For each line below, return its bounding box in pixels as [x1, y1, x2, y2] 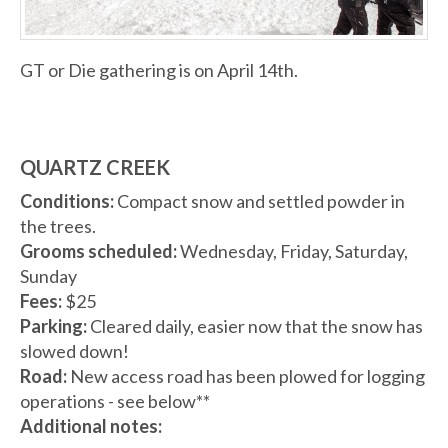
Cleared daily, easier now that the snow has [90, 314, 423, 337]
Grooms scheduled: [20, 239, 180, 262]
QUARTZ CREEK [20, 154, 170, 179]
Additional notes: [20, 414, 162, 437]
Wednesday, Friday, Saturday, [180, 239, 408, 262]
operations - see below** [20, 389, 210, 412]
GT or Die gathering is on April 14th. [20, 58, 298, 81]
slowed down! [20, 339, 129, 362]
